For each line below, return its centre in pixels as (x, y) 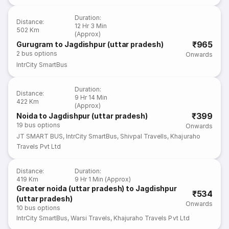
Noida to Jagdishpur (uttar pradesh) (82, 116)
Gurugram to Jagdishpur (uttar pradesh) (90, 44)
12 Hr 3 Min (91, 26)
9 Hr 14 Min (91, 97)
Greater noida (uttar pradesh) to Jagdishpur (97, 188)
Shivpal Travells (144, 136)
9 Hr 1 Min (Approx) (103, 179)
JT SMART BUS (40, 136)
